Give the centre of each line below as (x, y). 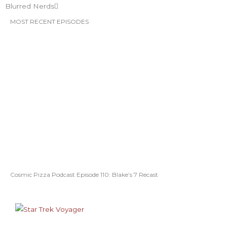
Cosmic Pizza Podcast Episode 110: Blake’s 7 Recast (84, 175)
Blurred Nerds (30, 6)
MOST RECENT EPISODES (49, 22)
